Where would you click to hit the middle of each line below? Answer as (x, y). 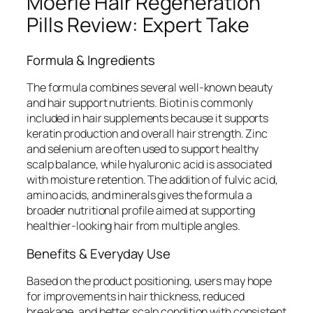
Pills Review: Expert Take (138, 25)
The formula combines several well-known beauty (150, 88)
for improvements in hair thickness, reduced (136, 297)
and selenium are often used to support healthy (143, 149)
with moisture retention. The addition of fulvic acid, (152, 180)
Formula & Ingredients (91, 60)
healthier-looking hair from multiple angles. (133, 226)
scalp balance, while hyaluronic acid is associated (149, 165)
